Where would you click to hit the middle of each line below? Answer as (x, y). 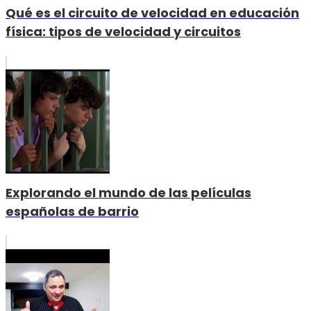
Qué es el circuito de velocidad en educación (152, 12)
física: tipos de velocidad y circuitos (123, 31)
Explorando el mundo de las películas (128, 193)
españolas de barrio (72, 212)
